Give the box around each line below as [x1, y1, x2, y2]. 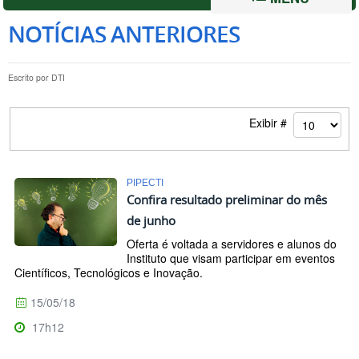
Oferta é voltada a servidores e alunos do [127, 236, 337, 252]
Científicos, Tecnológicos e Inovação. [14, 264, 203, 281]
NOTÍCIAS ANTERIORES [8, 18, 240, 49]
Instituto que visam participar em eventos [127, 250, 335, 267]
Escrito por [8, 71, 51, 83]
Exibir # [249, 115, 294, 131]
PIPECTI [127, 177, 163, 188]
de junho [127, 212, 175, 229]
